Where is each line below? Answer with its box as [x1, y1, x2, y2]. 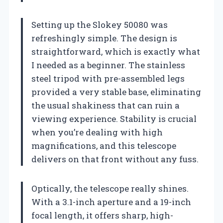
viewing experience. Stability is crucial [31, 112, 197, 124]
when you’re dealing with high [31, 126, 163, 138]
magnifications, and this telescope [31, 139, 176, 151]
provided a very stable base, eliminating [31, 86, 201, 98]
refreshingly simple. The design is [31, 32, 177, 44]
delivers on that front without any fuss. [31, 153, 199, 165]
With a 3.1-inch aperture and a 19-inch [31, 196, 191, 208]
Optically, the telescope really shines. [31, 182, 189, 194]
